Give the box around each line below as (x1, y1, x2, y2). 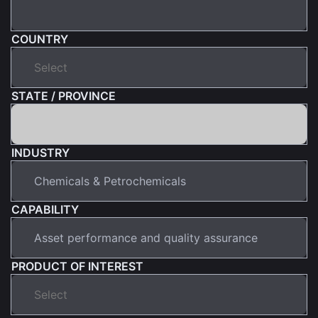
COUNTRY (11, 31, 68, 46)
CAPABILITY (11, 202, 79, 216)
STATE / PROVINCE (11, 88, 116, 103)
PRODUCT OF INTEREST (11, 258, 143, 273)
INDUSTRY (11, 145, 70, 160)
